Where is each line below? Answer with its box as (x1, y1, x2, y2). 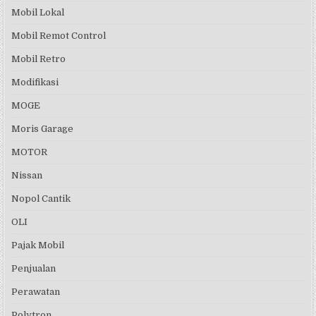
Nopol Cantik (11, 193, 71, 204)
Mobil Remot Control (11, 30, 107, 41)
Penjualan (11, 262, 56, 274)
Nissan (11, 169, 43, 181)
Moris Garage (11, 123, 74, 134)
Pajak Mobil (11, 239, 65, 250)
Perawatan (11, 286, 61, 297)
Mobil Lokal (11, 6, 65, 18)
